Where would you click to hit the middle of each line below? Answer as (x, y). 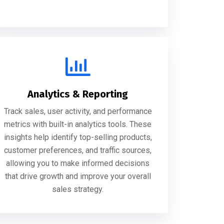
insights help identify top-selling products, (78, 137)
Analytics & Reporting (78, 94)
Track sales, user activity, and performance (78, 111)
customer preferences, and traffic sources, (78, 150)
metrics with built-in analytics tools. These (78, 124)
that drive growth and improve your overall (78, 176)
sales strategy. (78, 189)
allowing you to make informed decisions (78, 163)
